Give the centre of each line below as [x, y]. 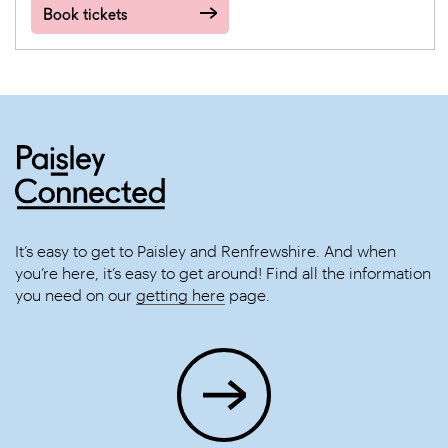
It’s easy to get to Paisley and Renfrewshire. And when [205, 251]
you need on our [75, 295]
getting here [180, 295]
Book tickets [85, 14]
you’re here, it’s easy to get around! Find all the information [223, 273]
